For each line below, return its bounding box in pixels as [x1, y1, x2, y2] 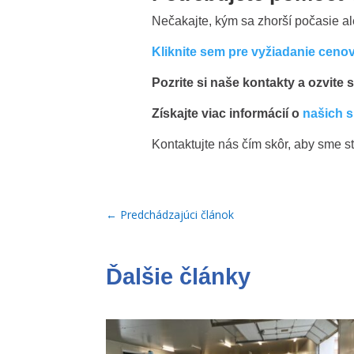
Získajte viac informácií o [152, 106, 303, 120]
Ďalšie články [106, 264, 251, 290]
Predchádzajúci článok [120, 206, 235, 222]
